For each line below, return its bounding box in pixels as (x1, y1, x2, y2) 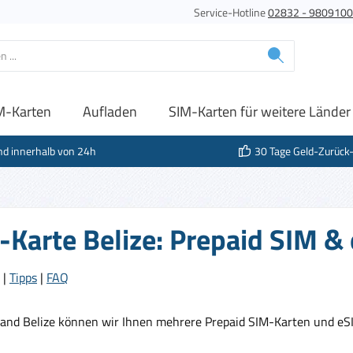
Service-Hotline (194, 4, 266, 20)
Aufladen (82, 100, 137, 122)
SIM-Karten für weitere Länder (168, 100, 351, 122)
